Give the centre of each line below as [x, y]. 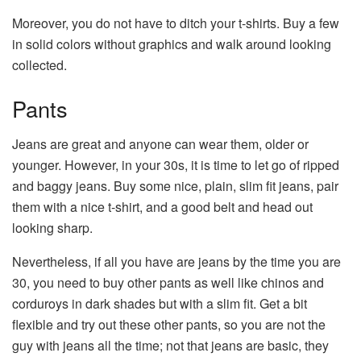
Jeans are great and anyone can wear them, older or [160, 144]
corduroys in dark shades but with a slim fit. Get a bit [160, 304]
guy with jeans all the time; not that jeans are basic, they [170, 346]
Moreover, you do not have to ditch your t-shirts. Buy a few [176, 23]
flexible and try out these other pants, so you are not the [169, 325]
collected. [39, 65]
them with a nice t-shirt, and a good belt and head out [162, 207]
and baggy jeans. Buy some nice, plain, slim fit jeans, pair [175, 186]
